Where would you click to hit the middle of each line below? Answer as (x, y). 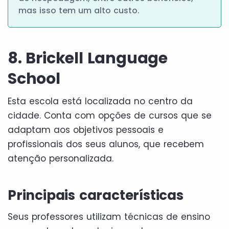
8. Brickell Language (88, 58)
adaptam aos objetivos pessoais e (86, 130)
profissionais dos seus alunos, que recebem (106, 144)
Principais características (96, 195)
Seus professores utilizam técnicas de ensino (109, 216)
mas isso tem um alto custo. (79, 10)
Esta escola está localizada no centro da (100, 101)
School (34, 78)
